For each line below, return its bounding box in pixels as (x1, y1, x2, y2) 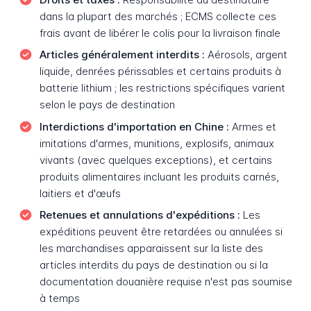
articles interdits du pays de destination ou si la (39, 258, 268, 272)
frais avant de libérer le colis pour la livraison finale (39, 26, 280, 40)
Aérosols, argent (204, 48, 287, 62)
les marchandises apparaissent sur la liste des (39, 242, 263, 255)
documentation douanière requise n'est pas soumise (39, 275, 292, 289)
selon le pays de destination (39, 98, 175, 112)
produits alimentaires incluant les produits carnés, (39, 169, 279, 183)
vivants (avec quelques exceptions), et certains (39, 153, 272, 167)
